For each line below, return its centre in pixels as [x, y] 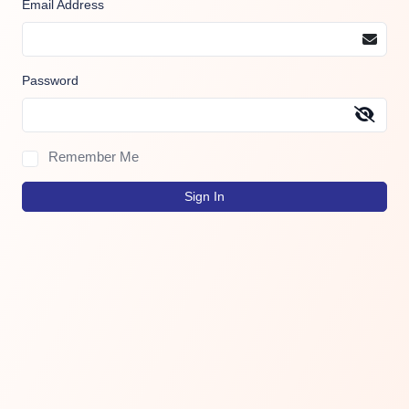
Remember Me [94, 157]
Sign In [204, 196]
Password [50, 80]
